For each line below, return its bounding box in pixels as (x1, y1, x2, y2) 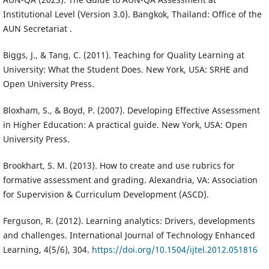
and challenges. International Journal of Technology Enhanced (2, 229, 255, 241)
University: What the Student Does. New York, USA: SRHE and (2, 63, 249, 75)
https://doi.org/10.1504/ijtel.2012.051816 (91, 243, 258, 255)
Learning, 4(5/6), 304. (2, 243, 92, 255)
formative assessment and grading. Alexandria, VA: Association (2, 174, 258, 186)
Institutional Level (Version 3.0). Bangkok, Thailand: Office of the (2, 8, 262, 20)
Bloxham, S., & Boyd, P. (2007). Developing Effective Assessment (2, 104, 260, 116)
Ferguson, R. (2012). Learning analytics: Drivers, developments (2, 214, 255, 226)
